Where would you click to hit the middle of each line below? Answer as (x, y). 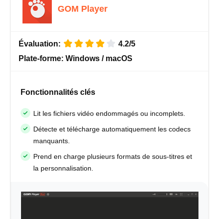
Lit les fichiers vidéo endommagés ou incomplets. (109, 114)
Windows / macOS (99, 59)
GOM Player (83, 9)
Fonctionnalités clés (58, 92)
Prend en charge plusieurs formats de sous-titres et (113, 157)
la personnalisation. (63, 168)
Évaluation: (41, 44)
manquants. (52, 141)
